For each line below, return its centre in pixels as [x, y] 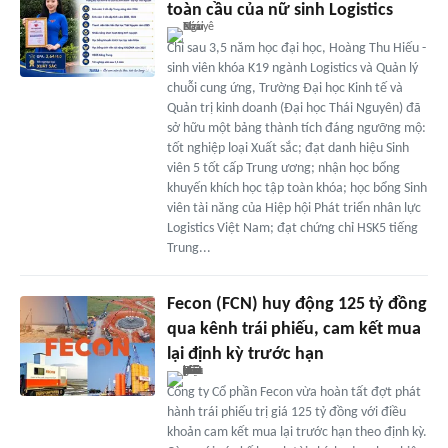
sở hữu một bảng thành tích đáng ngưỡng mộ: [296, 128]
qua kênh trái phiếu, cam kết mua [293, 329]
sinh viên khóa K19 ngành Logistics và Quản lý [292, 68]
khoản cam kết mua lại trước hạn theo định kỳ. [296, 432]
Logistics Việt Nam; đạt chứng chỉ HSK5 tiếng [292, 228]
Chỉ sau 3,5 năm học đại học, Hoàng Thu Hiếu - [296, 48]
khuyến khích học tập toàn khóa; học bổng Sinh [296, 188]
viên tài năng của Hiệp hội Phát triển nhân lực [293, 208]
